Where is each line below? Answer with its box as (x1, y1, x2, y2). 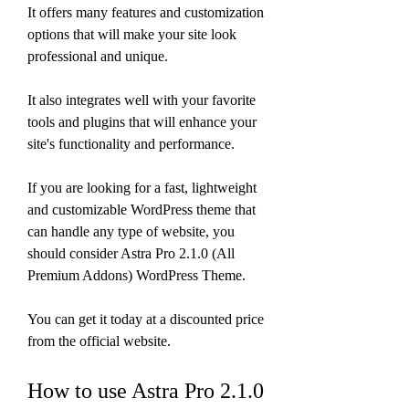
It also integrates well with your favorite (27, 92, 256, 108)
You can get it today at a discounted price (27, 311, 264, 327)
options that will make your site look (27, 26, 236, 42)
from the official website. (27, 333, 171, 349)
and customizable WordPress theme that (27, 202, 256, 217)
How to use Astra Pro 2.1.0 (27, 379, 264, 403)
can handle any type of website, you (27, 224, 235, 239)
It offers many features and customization (27, 5, 264, 20)
